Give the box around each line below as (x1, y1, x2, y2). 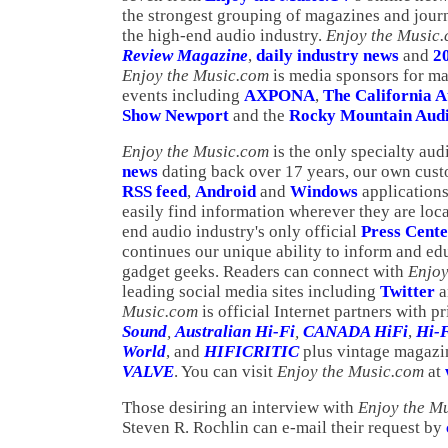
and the (229, 106, 289, 125)
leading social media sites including (122, 282, 380, 301)
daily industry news (256, 46, 399, 65)
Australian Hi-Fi (175, 322, 295, 341)
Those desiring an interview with (122, 398, 358, 417)
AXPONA (244, 86, 315, 105)
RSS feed (122, 182, 187, 201)
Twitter (380, 282, 435, 301)
